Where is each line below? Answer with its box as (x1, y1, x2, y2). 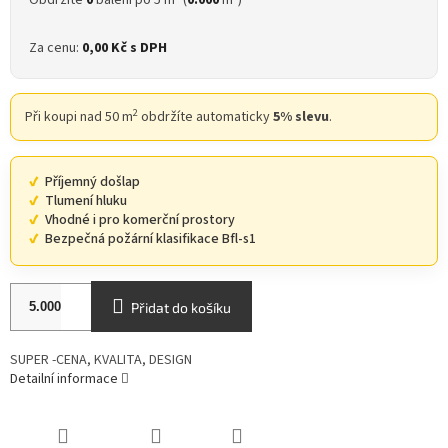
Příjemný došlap (45, 172, 140, 193)
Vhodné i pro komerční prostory (45, 210, 235, 231)
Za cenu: (29, 38, 82, 59)
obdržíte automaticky (138, 107, 273, 128)
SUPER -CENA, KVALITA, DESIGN (10, 350, 192, 371)
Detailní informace (10, 369, 118, 390)
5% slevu (273, 107, 329, 128)
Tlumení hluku (45, 191, 127, 212)
